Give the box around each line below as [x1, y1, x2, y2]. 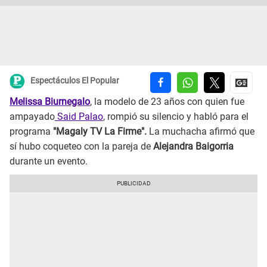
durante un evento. [10, 156, 88, 167]
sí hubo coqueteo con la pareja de [10, 141, 153, 153]
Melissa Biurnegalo [10, 96, 90, 108]
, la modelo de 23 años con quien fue [90, 96, 244, 108]
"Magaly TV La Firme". [51, 126, 149, 138]
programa [10, 126, 51, 138]
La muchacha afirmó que [149, 126, 254, 138]
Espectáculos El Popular [30, 76, 119, 86]
